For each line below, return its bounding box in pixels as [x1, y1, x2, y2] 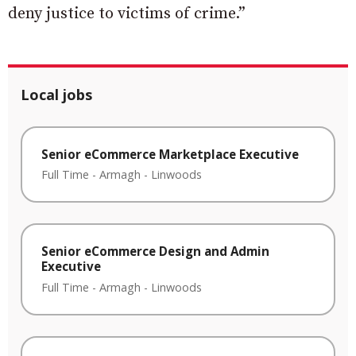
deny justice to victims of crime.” [8, 3, 246, 24]
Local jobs [21, 84, 92, 104]
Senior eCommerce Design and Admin [41, 243, 269, 260]
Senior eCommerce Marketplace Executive [41, 145, 299, 162]
